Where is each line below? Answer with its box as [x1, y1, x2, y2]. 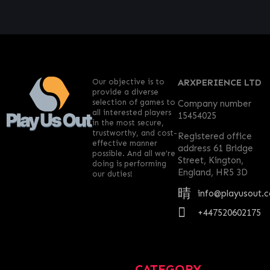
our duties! [92, 169, 133, 179]
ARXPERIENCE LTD [178, 77, 262, 89]
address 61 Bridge [178, 142, 254, 154]
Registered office [178, 130, 253, 142]
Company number [178, 98, 252, 109]
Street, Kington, [178, 154, 244, 166]
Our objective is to [92, 77, 165, 87]
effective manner [92, 139, 157, 148]
